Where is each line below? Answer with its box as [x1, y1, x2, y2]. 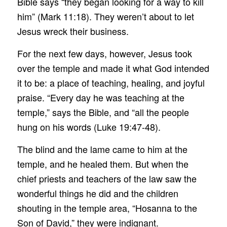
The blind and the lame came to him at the [17, 142, 187, 156]
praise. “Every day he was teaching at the [17, 90, 184, 104]
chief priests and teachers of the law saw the [17, 172, 197, 185]
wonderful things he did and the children [17, 186, 178, 200]
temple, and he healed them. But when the [17, 157, 188, 171]
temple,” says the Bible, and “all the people [17, 105, 189, 119]
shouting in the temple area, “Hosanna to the [17, 201, 197, 215]
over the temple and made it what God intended [17, 61, 209, 74]
